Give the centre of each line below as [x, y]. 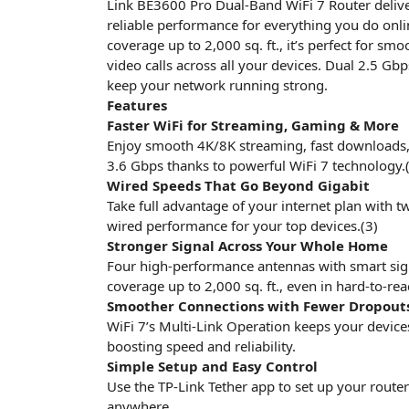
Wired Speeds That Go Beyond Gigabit [238, 185]
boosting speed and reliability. [201, 346]
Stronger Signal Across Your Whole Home [247, 246]
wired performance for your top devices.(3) [242, 225]
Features [137, 105]
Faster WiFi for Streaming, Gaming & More [253, 125]
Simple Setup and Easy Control [212, 366]
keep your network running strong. [217, 85]
